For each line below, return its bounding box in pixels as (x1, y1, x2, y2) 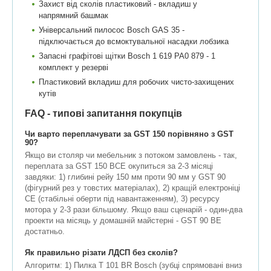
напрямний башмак (39, 11, 108, 21)
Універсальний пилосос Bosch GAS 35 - (39, 25, 184, 35)
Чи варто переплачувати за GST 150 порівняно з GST (25, 129, 233, 139)
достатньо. (25, 227, 65, 237)
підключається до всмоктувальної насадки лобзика (39, 37, 229, 47)
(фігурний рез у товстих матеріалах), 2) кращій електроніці (25, 183, 240, 193)
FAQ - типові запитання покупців (25, 108, 182, 119)
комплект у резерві (39, 63, 108, 73)
